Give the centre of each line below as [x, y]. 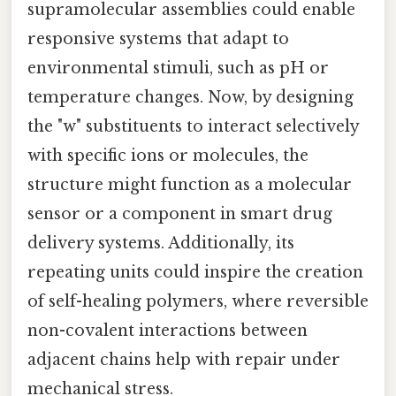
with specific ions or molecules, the [168, 155]
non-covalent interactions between [168, 330]
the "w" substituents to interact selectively [193, 126]
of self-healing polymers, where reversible [198, 301]
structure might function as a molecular [190, 184]
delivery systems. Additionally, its [161, 243]
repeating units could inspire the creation [195, 272]
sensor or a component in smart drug [180, 213]
